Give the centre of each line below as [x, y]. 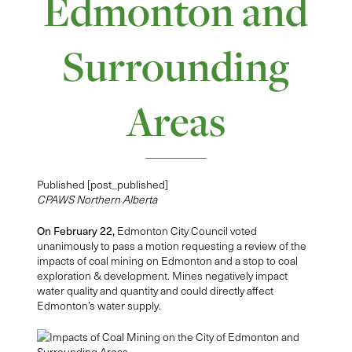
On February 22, [77, 231]
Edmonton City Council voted [187, 231]
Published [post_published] [102, 185]
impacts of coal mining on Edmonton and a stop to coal [167, 261]
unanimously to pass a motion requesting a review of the [171, 246]
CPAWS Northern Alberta [97, 200]
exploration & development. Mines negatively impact [162, 276]
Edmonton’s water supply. [99, 306]
